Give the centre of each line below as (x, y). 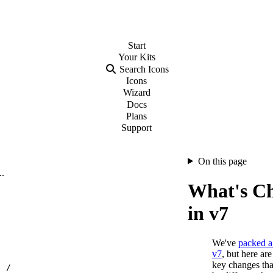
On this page (222, 161)
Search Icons (144, 69)
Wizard (136, 93)
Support (136, 128)
